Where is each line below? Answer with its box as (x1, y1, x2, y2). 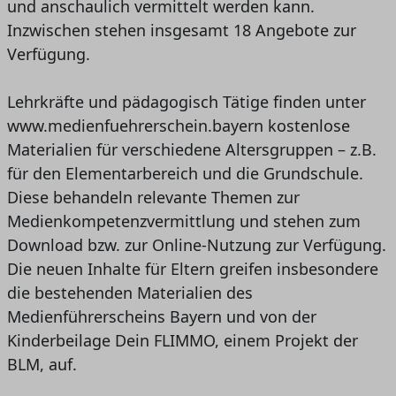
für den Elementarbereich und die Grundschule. (6, 163, 363, 185)
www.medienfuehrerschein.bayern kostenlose (6, 115, 350, 137)
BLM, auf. (6, 354, 77, 376)
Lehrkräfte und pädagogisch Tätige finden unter (6, 91, 366, 113)
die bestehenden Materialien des (6, 282, 253, 304)
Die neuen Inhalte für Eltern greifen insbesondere (6, 258, 378, 280)
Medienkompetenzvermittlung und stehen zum (6, 210, 361, 232)
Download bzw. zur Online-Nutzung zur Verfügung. (6, 234, 386, 256)
